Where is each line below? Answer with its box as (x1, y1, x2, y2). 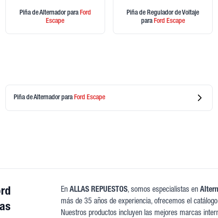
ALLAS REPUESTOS (70, 186, 128, 195)
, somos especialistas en (127, 186, 200, 195)
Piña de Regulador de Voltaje (127, 10, 200, 17)
